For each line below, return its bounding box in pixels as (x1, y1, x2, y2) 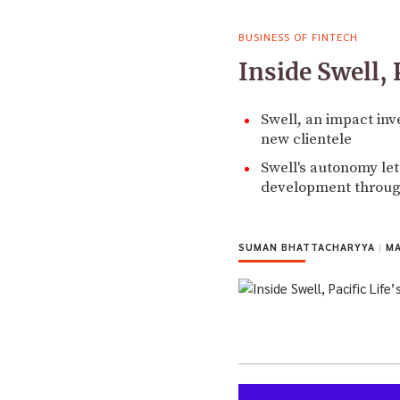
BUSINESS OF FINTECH (238, 29, 358, 44)
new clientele (261, 129, 352, 149)
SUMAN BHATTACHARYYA (238, 239, 379, 254)
